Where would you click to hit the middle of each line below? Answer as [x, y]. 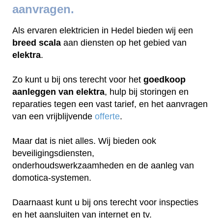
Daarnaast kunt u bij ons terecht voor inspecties [105, 202]
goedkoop [165, 79]
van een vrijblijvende [54, 116]
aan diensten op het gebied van [124, 42]
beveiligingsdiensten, [53, 153]
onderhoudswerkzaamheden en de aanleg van [103, 165]
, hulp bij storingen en [147, 92]
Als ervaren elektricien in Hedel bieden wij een [103, 30]
